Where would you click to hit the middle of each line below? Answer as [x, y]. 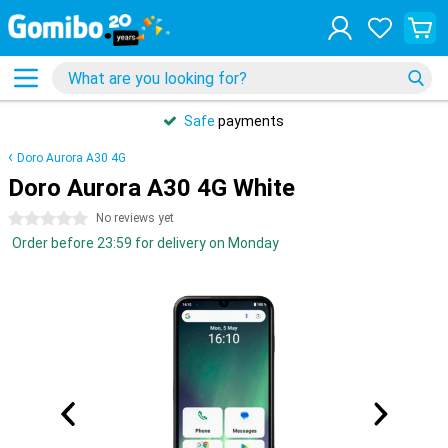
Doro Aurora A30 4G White [151, 188]
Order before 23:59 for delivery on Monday [145, 243]
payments [249, 121]
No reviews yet [135, 218]
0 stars [31, 219]
